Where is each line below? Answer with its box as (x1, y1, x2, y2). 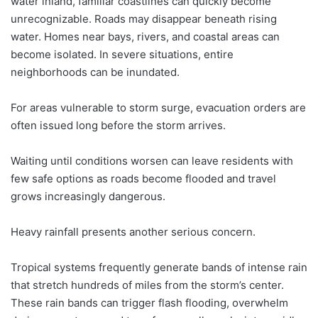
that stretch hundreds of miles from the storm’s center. (11, 278, 284, 292)
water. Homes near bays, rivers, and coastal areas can (11, 30, 280, 43)
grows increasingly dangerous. (11, 190, 165, 203)
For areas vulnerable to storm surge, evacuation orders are (11, 101, 306, 114)
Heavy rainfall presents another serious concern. (11, 225, 256, 238)
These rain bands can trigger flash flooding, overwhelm (11, 296, 288, 309)
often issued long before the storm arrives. (11, 119, 226, 132)
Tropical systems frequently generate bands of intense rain (11, 261, 307, 274)
